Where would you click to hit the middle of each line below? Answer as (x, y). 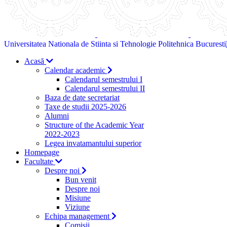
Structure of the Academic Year (94, 125)
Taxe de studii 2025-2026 (85, 107)
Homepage (42, 152)
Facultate (40, 161)
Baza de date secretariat (82, 98)
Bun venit (81, 180)
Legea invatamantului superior (93, 143)
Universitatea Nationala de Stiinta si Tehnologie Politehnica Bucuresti (115, 44)
